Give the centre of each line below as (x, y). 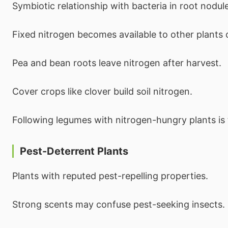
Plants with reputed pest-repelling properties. (110, 176)
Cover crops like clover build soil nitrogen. (102, 91)
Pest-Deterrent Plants (74, 151)
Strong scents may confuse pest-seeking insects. (119, 204)
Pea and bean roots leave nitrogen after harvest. (117, 63)
